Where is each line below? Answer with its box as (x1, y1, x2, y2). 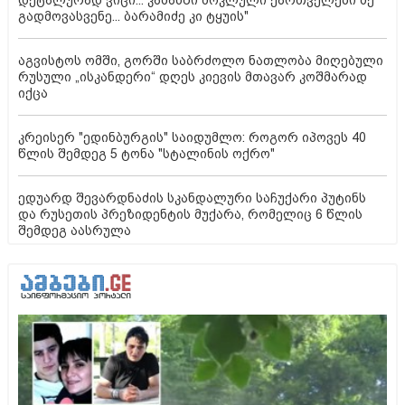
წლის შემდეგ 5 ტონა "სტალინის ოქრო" (18, 146, 275, 161)
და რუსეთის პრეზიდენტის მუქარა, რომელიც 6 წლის (18, 206, 363, 221)
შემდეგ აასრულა (18, 222, 131, 238)
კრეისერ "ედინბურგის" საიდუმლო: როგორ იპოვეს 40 (18, 129, 366, 145)
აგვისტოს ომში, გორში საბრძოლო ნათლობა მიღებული (18, 52, 383, 68)
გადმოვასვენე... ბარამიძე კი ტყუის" (18, 8, 249, 24)
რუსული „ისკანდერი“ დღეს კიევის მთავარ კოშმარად (18, 69, 367, 84)
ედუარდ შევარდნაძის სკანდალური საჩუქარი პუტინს (18, 190, 366, 205)
